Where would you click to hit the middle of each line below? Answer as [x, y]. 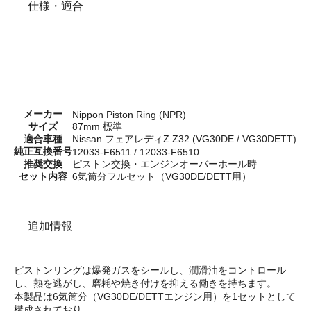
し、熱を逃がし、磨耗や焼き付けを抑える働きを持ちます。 [145, 283]
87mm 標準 [97, 126]
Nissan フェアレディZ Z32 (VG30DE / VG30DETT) [184, 138]
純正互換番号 [43, 151]
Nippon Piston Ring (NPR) [129, 114]
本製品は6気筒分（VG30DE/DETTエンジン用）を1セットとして [155, 296]
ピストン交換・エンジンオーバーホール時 [165, 163]
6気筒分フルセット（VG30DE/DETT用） [162, 176]
